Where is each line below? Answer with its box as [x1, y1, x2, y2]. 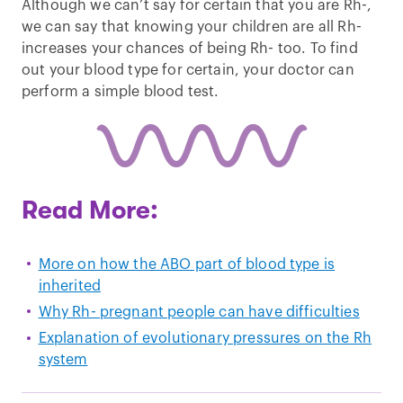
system [38, 353, 88, 368]
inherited [38, 279, 101, 293]
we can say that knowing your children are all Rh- [22, 20, 362, 34]
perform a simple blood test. [22, 85, 219, 99]
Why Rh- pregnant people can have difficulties [38, 305, 360, 320]
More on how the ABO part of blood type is [38, 257, 336, 272]
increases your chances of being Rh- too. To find [22, 41, 358, 56]
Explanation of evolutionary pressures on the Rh [38, 331, 372, 346]
